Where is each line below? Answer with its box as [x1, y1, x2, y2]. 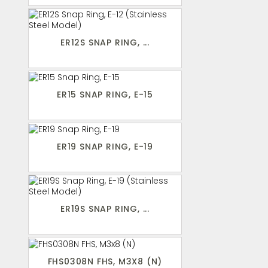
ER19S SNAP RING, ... [60, 203, 150, 215]
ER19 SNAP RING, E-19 [57, 141, 153, 153]
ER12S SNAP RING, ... [60, 36, 150, 49]
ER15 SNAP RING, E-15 [57, 89, 153, 101]
